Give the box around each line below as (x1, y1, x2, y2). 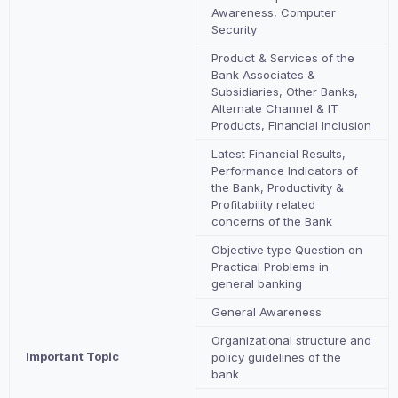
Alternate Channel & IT (211, 100, 339, 115)
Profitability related (211, 196, 316, 211)
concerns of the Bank (211, 213, 333, 228)
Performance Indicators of (211, 163, 359, 178)
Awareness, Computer (211, 4, 337, 20)
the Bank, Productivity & (211, 179, 345, 195)
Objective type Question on (211, 242, 363, 257)
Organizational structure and (211, 332, 372, 347)
